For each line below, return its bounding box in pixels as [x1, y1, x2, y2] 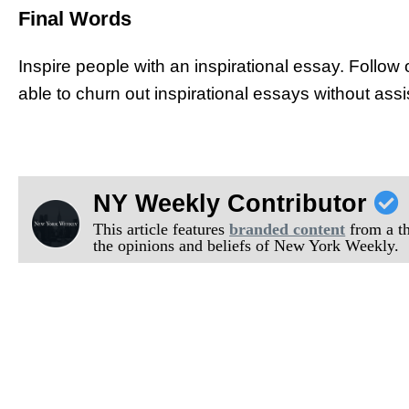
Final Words [18, 6, 131, 30]
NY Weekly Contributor [93, 190, 375, 218]
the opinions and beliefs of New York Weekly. [93, 236, 400, 256]
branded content [229, 220, 346, 239]
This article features [93, 220, 230, 239]
